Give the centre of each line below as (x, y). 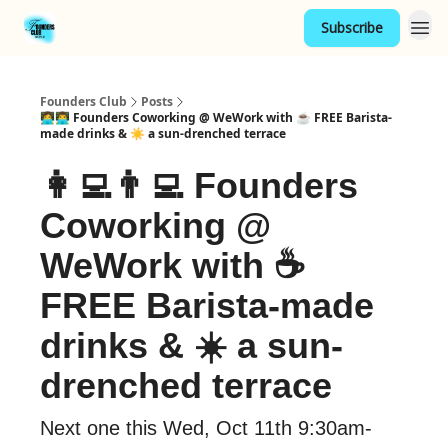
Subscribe (352, 27)
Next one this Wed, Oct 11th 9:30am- (206, 428)
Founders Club (83, 101)
